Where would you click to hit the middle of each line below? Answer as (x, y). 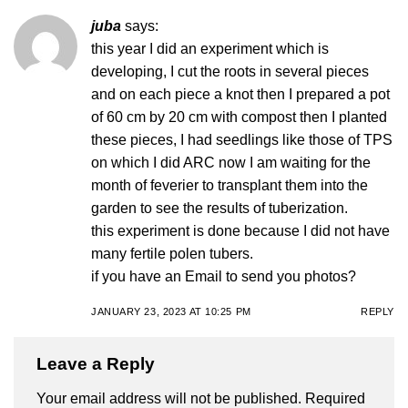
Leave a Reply (98, 364)
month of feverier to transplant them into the (229, 185)
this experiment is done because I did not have (240, 230)
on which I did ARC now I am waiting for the (231, 162)
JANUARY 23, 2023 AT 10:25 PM (171, 312)
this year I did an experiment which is (210, 48)
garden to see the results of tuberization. (219, 208)
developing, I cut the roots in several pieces (230, 71)
